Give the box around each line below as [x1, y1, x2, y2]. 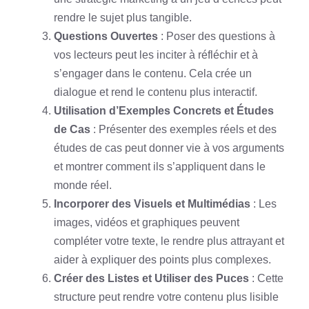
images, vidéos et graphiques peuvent [54, 217, 239, 228]
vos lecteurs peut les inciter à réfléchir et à [54, 49, 258, 61]
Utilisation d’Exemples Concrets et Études [54, 105, 274, 117]
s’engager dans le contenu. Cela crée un [54, 68, 252, 79]
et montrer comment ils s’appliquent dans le [54, 161, 266, 172]
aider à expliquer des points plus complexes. [54, 254, 271, 266]
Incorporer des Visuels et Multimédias [54, 198, 250, 210]
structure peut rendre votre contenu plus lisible [54, 291, 279, 303]
